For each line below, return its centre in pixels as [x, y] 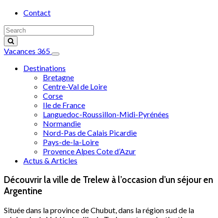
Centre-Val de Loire [75, 86]
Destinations [45, 68]
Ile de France [64, 105]
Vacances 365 [28, 51]
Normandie [62, 123]
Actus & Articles [50, 160]
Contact [37, 12]
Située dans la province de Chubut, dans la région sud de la [99, 210]
